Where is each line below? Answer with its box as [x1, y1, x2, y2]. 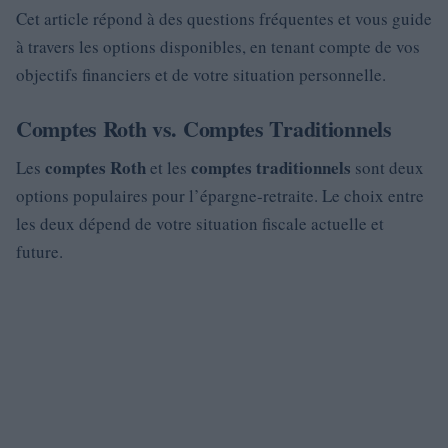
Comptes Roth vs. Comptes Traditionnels [16, 112, 392, 146]
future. [16, 240, 63, 264]
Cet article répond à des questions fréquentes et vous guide [16, 7, 432, 31]
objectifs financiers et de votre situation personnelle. [16, 63, 386, 87]
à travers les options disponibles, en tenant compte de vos [16, 35, 420, 59]
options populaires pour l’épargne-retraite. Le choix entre [16, 184, 424, 208]
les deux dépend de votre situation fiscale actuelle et [16, 212, 384, 236]
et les [146, 156, 191, 180]
